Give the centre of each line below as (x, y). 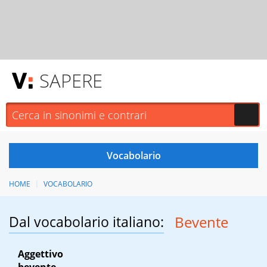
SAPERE (71, 80)
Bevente (201, 222)
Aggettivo (41, 254)
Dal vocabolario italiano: (86, 222)
